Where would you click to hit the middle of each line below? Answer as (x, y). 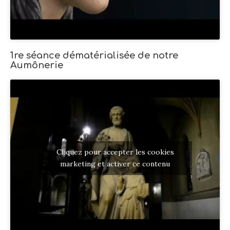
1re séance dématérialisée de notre (94, 56)
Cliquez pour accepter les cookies (115, 152)
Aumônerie (37, 65)
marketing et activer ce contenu (115, 164)
